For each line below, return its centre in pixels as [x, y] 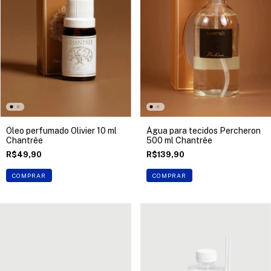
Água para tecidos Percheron [203, 130]
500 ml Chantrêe [179, 140]
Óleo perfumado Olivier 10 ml [61, 130]
